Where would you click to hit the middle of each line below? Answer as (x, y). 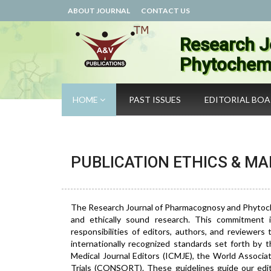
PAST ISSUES (155, 100)
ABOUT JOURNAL (99, 11)
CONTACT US (165, 11)
